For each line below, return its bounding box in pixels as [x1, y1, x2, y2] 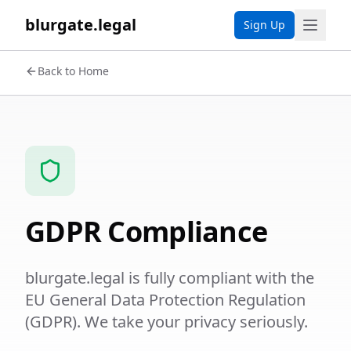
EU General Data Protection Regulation [25, 289, 306, 310]
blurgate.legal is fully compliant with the [25, 267, 314, 288]
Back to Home [38, 63, 109, 78]
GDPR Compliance [25, 212, 268, 251]
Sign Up [244, 17, 285, 32]
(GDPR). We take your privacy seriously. [25, 311, 308, 332]
